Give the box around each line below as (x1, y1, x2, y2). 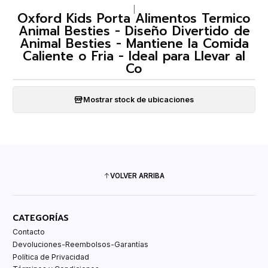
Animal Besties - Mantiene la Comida (19, 34, 249, 54)
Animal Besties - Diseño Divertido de (18, 22, 250, 41)
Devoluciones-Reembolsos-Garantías (13, 240, 148, 249)
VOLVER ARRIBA (110, 172, 165, 181)
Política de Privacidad (13, 252, 89, 261)
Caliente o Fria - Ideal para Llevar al (23, 47, 245, 66)
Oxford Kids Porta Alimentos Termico (17, 9, 251, 29)
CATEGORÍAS (13, 212, 69, 225)
